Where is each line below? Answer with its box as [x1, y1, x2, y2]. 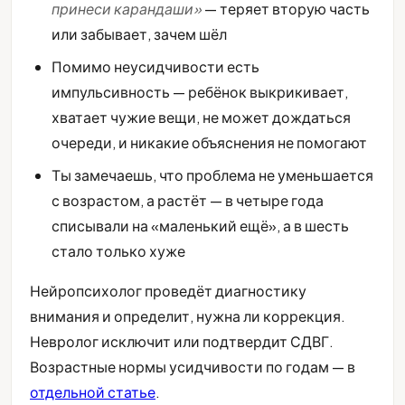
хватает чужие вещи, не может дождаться [52, 107, 351, 127]
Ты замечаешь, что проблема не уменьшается [52, 165, 373, 184]
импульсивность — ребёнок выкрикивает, [52, 81, 348, 101]
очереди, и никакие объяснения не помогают [52, 132, 367, 152]
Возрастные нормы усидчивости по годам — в [30, 356, 355, 376]
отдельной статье [30, 381, 155, 401]
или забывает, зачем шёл [52, 24, 227, 43]
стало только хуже [52, 240, 185, 260]
